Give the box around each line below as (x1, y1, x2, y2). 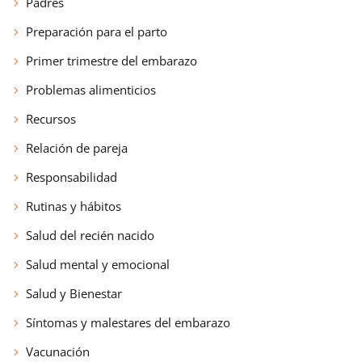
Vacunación (26, 343, 90, 360)
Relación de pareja (26, 139, 128, 156)
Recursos (26, 110, 76, 127)
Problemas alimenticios (26, 81, 156, 98)
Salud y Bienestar (26, 284, 122, 301)
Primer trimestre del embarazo (26, 52, 197, 69)
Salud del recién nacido (26, 226, 154, 243)
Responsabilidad (26, 168, 117, 185)
